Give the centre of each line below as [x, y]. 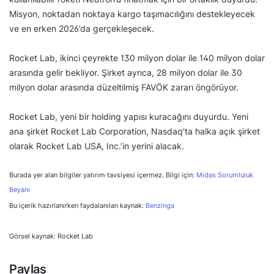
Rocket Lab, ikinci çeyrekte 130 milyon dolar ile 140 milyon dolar [137, 57]
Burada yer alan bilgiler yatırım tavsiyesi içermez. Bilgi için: [103, 175]
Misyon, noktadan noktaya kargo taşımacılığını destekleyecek [132, 13]
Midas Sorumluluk [225, 175]
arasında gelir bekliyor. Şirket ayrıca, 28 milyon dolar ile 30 [126, 72]
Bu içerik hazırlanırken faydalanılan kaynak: [77, 205]
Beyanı [20, 190]
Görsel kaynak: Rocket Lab [51, 236]
